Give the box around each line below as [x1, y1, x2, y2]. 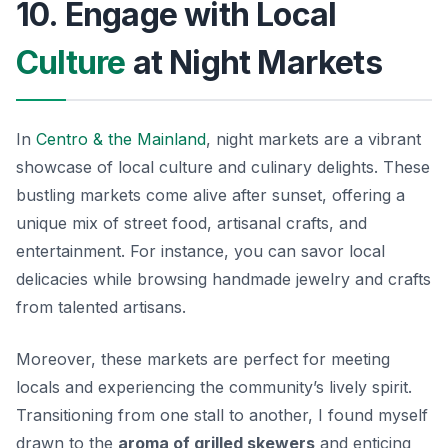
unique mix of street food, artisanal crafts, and [16, 212, 367, 233]
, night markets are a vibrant [206, 128, 421, 149]
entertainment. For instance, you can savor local [16, 240, 385, 261]
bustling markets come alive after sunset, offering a [16, 184, 405, 205]
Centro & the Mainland [36, 128, 206, 149]
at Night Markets [125, 42, 382, 82]
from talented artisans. [16, 296, 186, 317]
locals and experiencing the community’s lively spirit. [16, 376, 412, 397]
